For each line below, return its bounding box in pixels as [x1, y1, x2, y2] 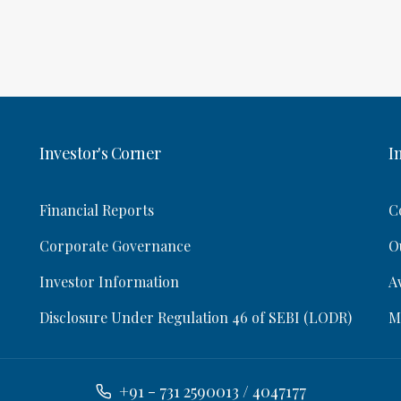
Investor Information [39, 272, 179, 291]
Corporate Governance [39, 236, 191, 255]
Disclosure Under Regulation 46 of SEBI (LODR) [39, 308, 352, 327]
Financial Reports [39, 200, 154, 219]
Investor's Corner [39, 142, 161, 164]
